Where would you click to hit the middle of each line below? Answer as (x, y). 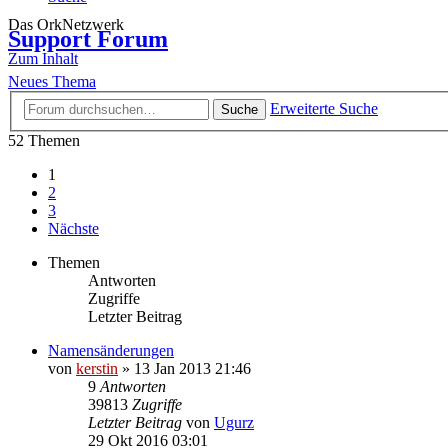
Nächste (73, 228)
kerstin (97, 368)
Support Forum (88, 39)
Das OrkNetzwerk (66, 25)
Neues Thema (52, 82)
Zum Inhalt (43, 59)
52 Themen (44, 140)
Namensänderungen (111, 350)
